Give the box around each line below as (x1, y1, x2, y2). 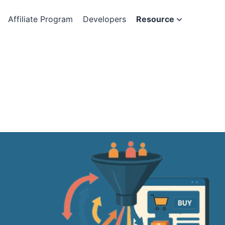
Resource (136, 14, 174, 24)
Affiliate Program (8, 14, 73, 24)
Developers (83, 14, 126, 24)
